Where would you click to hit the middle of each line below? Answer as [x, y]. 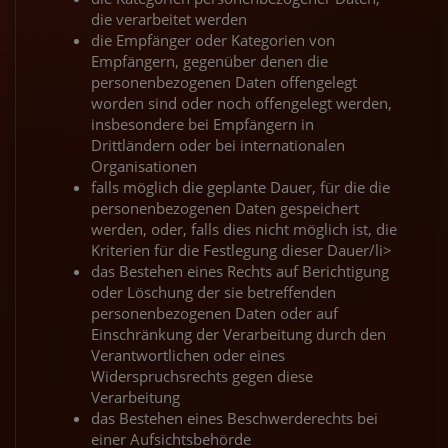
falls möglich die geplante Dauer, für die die [240, 186]
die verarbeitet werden [169, 18]
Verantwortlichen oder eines [188, 354]
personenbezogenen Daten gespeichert [225, 207]
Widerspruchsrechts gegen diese [202, 375]
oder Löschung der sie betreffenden [213, 291]
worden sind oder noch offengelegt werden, [241, 102]
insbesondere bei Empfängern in [202, 123]
